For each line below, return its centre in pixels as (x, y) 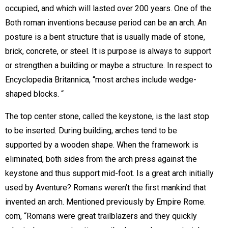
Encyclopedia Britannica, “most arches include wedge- (101, 80)
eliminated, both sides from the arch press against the (101, 159)
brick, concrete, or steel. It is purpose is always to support (108, 51)
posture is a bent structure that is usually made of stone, (105, 37)
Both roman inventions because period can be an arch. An (106, 23)
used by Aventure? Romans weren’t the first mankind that (106, 188)
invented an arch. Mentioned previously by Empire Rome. (105, 202)
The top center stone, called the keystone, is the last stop (107, 116)
